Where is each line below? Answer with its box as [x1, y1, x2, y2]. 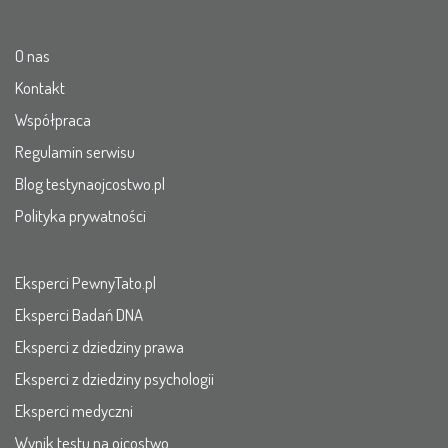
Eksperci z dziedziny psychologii [15, 367, 214, 389]
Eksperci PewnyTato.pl [15, 271, 156, 293]
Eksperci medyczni [15, 399, 133, 421]
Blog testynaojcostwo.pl [15, 172, 165, 194]
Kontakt [15, 76, 65, 98]
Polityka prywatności [15, 204, 146, 226]
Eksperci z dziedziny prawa [15, 335, 184, 357]
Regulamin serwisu [15, 140, 135, 162]
